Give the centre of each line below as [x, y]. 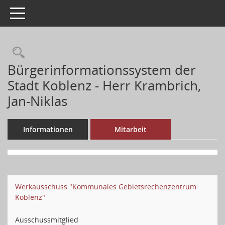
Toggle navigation [39, 12]
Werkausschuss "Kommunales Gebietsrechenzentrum [106, 187]
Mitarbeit [131, 129]
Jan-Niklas [37, 101]
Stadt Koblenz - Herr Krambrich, [104, 85]
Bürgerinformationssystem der [102, 70]
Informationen [48, 129]
